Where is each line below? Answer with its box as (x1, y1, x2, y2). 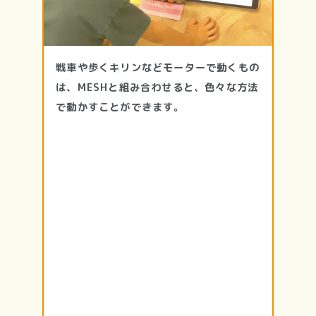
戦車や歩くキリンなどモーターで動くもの (56, 61, 260, 75)
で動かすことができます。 (56, 100, 185, 115)
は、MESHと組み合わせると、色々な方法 (56, 80, 259, 95)
